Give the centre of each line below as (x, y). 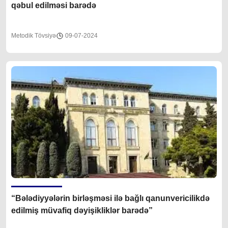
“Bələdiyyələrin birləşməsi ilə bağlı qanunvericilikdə (78, 198)
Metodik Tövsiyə (34, 35)
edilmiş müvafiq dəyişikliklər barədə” (113, 210)
